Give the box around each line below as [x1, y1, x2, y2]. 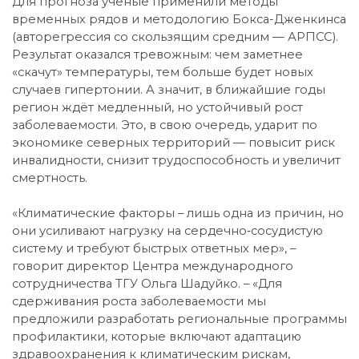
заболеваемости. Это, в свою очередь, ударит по [12, 117, 317, 132]
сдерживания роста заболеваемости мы [12, 293, 266, 309]
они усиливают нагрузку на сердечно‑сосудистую [12, 223, 323, 238]
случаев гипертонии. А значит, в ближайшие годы [12, 82, 325, 97]
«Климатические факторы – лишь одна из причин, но [12, 205, 344, 220]
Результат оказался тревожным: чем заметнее [12, 46, 303, 62]
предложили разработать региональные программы [12, 311, 347, 326]
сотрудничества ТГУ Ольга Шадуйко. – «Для [12, 276, 282, 291]
